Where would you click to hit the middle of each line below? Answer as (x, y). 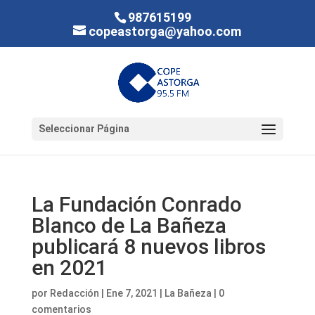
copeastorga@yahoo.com (165, 31)
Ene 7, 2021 (131, 293)
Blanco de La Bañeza (129, 225)
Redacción (74, 293)
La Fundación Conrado (136, 204)
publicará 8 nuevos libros (148, 246)
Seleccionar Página (84, 129)
